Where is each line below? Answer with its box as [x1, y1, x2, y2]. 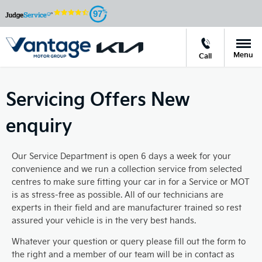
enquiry [6, 112, 72, 137]
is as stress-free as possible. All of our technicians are [12, 189, 223, 201]
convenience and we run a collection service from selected [12, 163, 242, 175]
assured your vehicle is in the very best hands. [12, 215, 196, 226]
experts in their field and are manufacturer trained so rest [12, 202, 242, 213]
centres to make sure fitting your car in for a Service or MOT [12, 176, 250, 188]
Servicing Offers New [6, 86, 190, 111]
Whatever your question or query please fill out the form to [12, 236, 246, 247]
